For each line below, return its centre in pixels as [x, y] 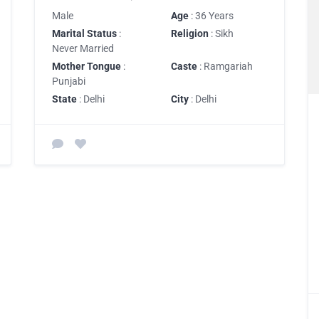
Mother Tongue [87, 66]
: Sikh [221, 33]
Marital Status [84, 33]
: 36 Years [211, 15]
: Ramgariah [225, 66]
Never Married [83, 48]
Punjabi [69, 81]
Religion [190, 33]
